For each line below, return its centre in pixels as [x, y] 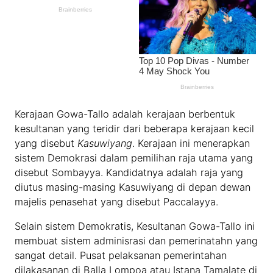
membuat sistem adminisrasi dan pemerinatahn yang [136, 241]
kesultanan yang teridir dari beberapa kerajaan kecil [135, 128]
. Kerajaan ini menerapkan [191, 143]
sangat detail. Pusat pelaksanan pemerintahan [121, 256]
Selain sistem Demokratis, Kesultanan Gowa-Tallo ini [135, 226]
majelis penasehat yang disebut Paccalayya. [117, 201]
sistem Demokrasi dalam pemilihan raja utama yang [134, 158]
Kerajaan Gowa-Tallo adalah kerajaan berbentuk [125, 114]
